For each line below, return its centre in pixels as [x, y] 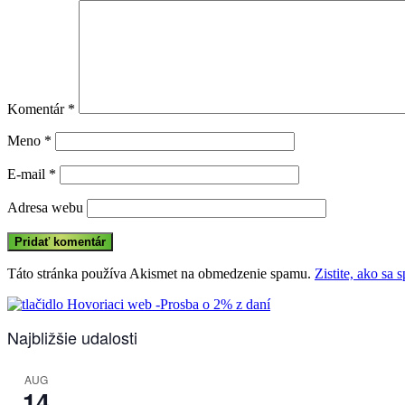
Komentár [38, 108]
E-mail [28, 174]
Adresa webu [45, 207]
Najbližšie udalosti [72, 338]
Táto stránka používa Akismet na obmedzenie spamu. [161, 273]
